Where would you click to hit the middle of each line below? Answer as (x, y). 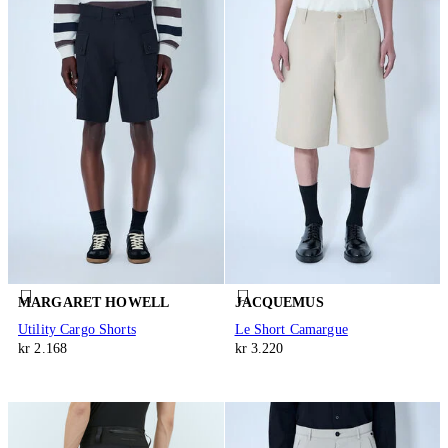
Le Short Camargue (291, 330)
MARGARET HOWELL (94, 302)
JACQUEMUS (279, 302)
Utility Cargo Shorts (77, 330)
